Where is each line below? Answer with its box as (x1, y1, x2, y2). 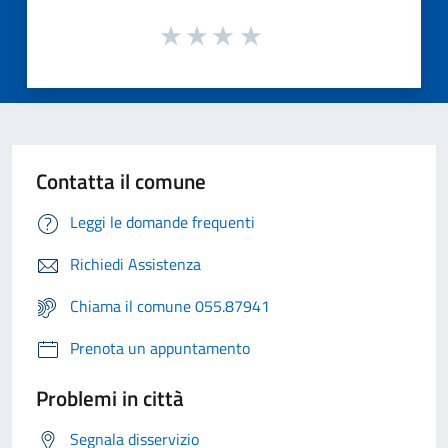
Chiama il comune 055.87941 (70, 294, 270, 319)
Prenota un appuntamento (70, 336, 250, 361)
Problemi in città (36, 382, 184, 415)
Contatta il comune (36, 165, 206, 198)
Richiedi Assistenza (70, 252, 201, 277)
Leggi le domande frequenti (70, 210, 255, 235)
